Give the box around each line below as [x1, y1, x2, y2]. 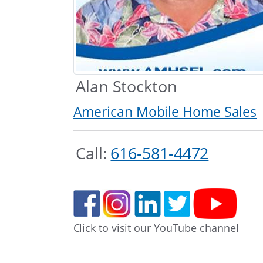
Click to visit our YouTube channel [73, 220, 239, 235]
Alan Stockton [76, 75, 177, 97]
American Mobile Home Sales [73, 102, 257, 121]
